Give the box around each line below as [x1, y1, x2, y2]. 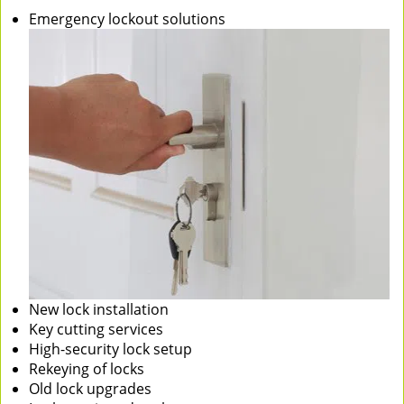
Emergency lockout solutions [29, 9, 225, 29]
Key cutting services [29, 319, 163, 339]
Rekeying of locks [29, 359, 144, 379]
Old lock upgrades [29, 379, 151, 399]
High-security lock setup [29, 339, 192, 359]
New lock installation [29, 299, 169, 319]
